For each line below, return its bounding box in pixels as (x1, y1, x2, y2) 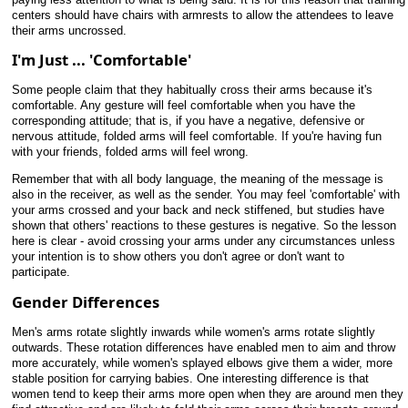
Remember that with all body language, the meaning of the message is (12, 171, 383, 186)
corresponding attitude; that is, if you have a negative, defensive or (12, 114, 364, 128)
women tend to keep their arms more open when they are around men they (12, 386, 403, 401)
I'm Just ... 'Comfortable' (12, 49, 191, 71)
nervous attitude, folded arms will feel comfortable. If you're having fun (12, 129, 382, 144)
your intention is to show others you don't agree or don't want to (12, 249, 344, 263)
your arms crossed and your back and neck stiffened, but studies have (12, 202, 384, 217)
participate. (12, 264, 70, 279)
